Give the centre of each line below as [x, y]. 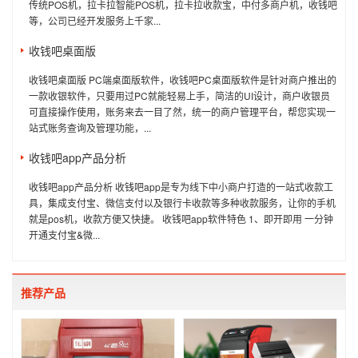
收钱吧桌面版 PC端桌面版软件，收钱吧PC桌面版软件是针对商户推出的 [183, 79]
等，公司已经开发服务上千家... [95, 20]
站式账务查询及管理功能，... [90, 127]
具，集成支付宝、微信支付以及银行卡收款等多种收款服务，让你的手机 [182, 202]
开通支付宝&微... [64, 234]
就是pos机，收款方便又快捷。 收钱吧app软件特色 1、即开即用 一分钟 [181, 218]
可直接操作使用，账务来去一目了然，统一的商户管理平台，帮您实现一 [182, 111]
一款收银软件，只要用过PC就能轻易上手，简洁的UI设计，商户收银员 [179, 95]
